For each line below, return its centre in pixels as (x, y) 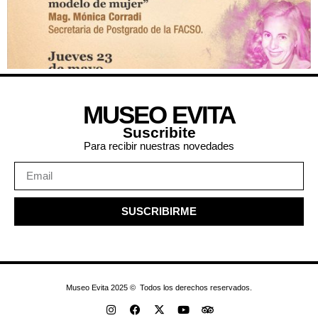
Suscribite (159, 132)
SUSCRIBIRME (159, 212)
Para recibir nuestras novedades (159, 146)
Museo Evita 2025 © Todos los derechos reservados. (159, 287)
